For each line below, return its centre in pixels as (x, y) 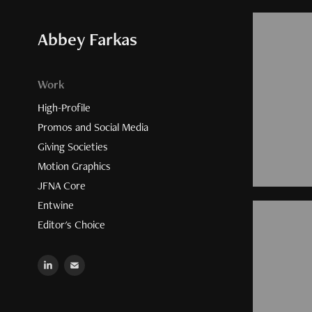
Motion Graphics (74, 166)
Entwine (55, 205)
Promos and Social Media (93, 127)
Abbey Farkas (87, 39)
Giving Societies (72, 147)
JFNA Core (61, 186)
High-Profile (64, 108)
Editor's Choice (71, 225)
